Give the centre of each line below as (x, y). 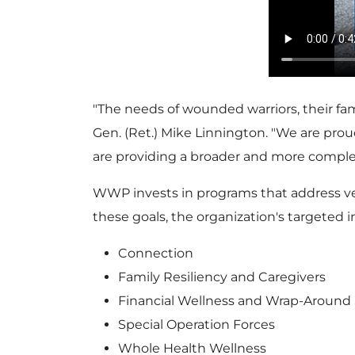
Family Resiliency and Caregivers (222, 277)
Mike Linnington (213, 132)
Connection (156, 253)
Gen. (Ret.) (127, 132)
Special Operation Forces (197, 324)
